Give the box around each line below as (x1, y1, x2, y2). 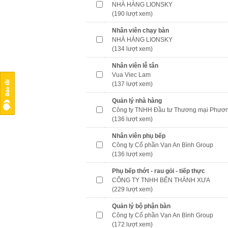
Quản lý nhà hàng (112, 97, 162, 104)
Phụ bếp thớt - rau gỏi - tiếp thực (112, 167, 205, 175)
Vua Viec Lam (112, 71, 151, 78)
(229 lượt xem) (112, 186, 153, 193)
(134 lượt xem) (112, 45, 153, 52)
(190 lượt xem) (112, 10, 153, 17)
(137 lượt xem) (112, 80, 153, 88)
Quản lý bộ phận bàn (112, 203, 170, 210)
